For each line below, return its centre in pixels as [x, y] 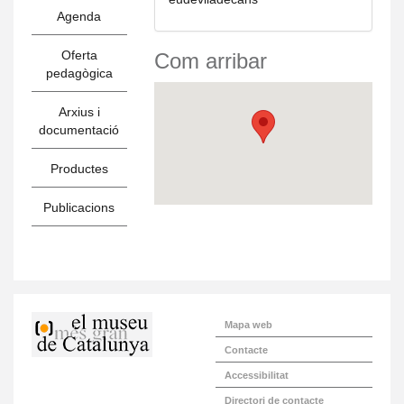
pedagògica [79, 73]
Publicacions [79, 207]
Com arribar [210, 61]
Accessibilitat [257, 375]
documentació [79, 130]
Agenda [79, 16]
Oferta [79, 55]
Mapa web [248, 325]
